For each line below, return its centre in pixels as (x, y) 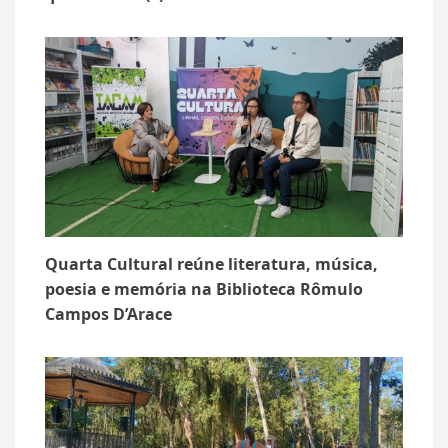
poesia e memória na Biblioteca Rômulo (204, 289)
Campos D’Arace (108, 314)
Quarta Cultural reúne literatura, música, (211, 264)
